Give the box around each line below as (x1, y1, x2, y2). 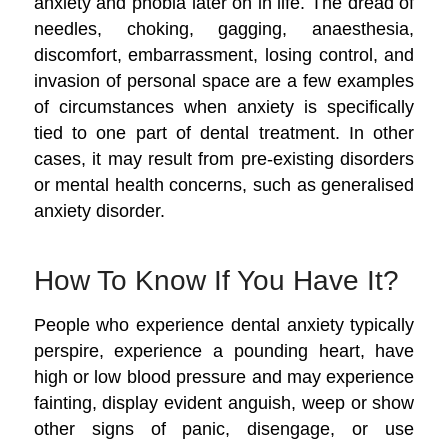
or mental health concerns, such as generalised (33, 174, 415, 195)
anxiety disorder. (33, 200, 165, 221)
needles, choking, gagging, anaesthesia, (33, 18, 415, 39)
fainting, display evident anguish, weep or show (33, 391, 415, 413)
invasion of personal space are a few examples (33, 70, 415, 91)
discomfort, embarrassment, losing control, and (33, 44, 415, 65)
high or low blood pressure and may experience (33, 365, 415, 387)
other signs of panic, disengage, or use (33, 417, 415, 439)
